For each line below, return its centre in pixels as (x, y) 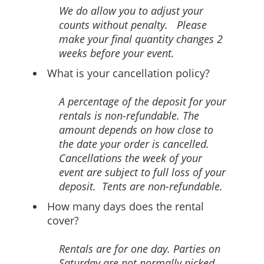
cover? (63, 220)
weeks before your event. (117, 53)
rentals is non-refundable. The (129, 115)
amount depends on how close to (136, 130)
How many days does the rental (126, 206)
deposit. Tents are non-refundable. (141, 186)
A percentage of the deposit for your (143, 101)
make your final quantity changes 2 (141, 39)
